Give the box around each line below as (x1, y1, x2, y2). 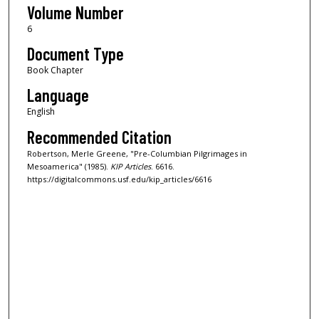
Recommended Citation (26, 126, 172, 147)
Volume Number (26, 1, 123, 23)
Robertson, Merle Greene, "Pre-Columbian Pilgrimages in (26, 147, 247, 159)
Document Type (26, 43, 124, 65)
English (26, 105, 55, 118)
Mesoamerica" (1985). (26, 160, 110, 172)
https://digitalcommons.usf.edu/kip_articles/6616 (26, 173, 211, 184)
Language (26, 85, 89, 106)
